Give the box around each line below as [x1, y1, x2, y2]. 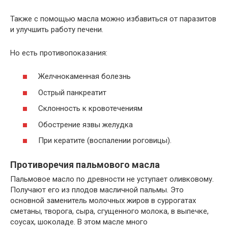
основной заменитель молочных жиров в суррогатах [10, 196, 196, 205]
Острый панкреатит [38, 88, 106, 97]
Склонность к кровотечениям [38, 104, 142, 113]
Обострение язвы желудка [38, 120, 133, 129]
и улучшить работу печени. [10, 24, 103, 34]
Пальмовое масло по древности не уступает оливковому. [10, 175, 214, 184]
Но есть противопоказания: [10, 48, 107, 58]
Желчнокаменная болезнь [38, 72, 131, 81]
